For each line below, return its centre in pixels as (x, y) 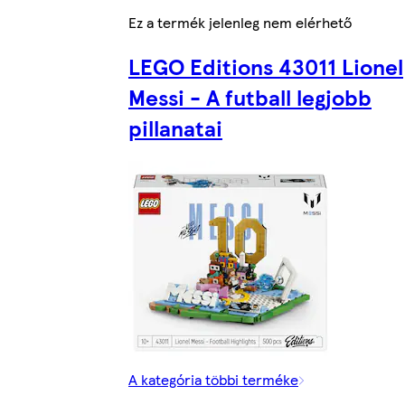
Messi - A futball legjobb (250, 97)
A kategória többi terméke (213, 380)
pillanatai (175, 128)
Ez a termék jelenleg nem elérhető (240, 23)
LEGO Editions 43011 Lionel (266, 66)
